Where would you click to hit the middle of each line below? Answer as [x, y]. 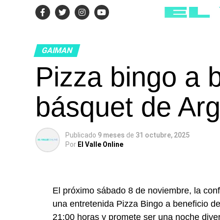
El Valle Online [100, 144]
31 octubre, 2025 [163, 135]
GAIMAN [57, 50]
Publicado [81, 135]
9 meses [112, 135]
